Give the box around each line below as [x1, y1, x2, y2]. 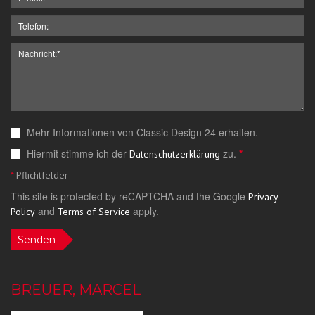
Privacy [248, 191, 278, 204]
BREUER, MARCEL [11, 281, 141, 299]
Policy [11, 205, 35, 219]
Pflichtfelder [13, 169, 68, 182]
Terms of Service [58, 205, 130, 219]
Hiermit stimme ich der [24, 146, 129, 161]
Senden [18, 233, 56, 247]
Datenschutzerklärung [129, 148, 220, 161]
